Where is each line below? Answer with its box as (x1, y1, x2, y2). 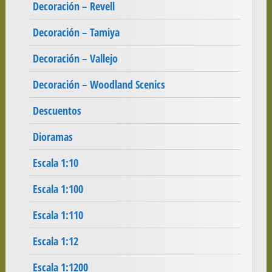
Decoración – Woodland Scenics (32, 77, 165, 92)
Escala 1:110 (32, 208, 83, 223)
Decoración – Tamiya (32, 25, 120, 40)
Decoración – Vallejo (32, 51, 118, 66)
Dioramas (32, 129, 73, 144)
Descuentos (32, 103, 81, 118)
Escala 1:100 (32, 182, 83, 197)
